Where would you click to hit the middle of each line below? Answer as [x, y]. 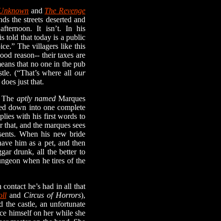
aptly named [36, 98]
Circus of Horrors [52, 195]
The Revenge [65, 11]
